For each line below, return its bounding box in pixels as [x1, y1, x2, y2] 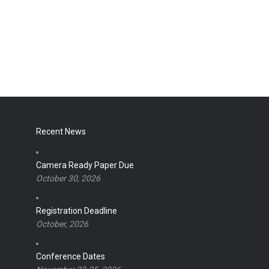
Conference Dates [35, 252, 105, 261]
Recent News [35, 127, 86, 136]
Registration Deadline [35, 206, 117, 216]
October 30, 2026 [35, 174, 100, 183]
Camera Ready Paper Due [35, 160, 134, 170]
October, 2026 [35, 219, 88, 229]
